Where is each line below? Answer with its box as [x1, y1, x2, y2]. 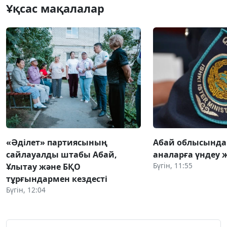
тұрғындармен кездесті [6, 173, 107, 185]
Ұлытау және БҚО [6, 161, 81, 173]
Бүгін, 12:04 [6, 185, 46, 195]
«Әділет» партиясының [6, 137, 107, 148]
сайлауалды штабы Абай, [6, 149, 117, 161]
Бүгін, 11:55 [153, 161, 193, 171]
